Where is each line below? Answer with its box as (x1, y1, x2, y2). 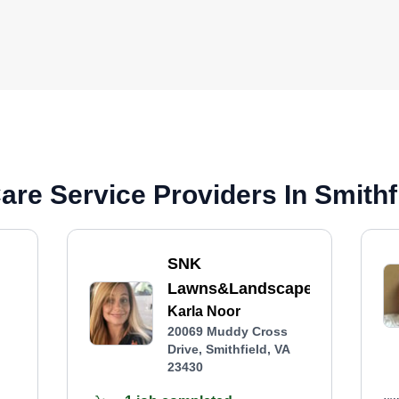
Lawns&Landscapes (167, 280, 322, 297)
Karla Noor (167, 304, 240, 319)
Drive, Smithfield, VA (167, 342, 290, 356)
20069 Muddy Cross (167, 324, 288, 338)
